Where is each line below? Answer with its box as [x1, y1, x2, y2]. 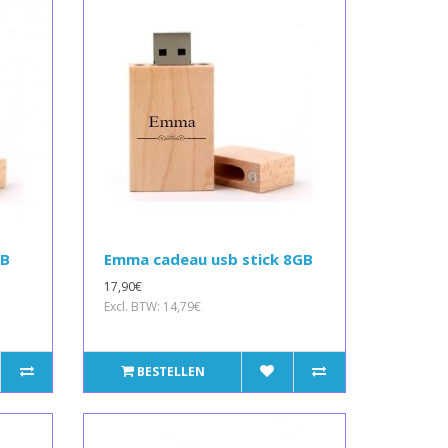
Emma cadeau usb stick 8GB [104, 248, 314, 269]
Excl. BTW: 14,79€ [104, 297, 202, 315]
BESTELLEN [136, 362, 205, 380]
